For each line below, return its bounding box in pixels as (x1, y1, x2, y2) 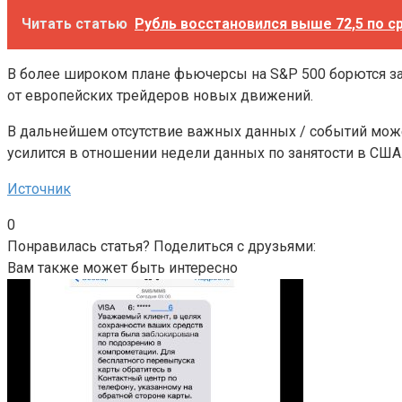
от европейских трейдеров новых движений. (7, 86, 313, 104)
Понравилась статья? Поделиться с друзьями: (7, 237, 316, 255)
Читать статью (22, 14, 127, 32)
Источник (7, 179, 71, 197)
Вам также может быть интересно (7, 258, 238, 276)
